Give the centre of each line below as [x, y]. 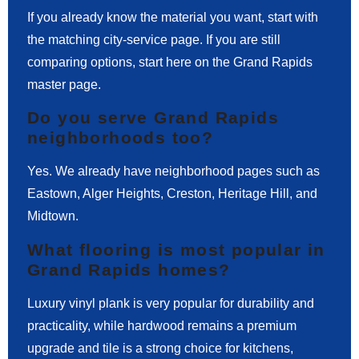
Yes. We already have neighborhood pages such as [173, 171]
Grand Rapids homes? [129, 269]
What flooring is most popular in [176, 249]
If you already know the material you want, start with [173, 17]
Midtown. [53, 216]
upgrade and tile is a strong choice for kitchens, [160, 348]
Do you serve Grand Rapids [153, 118]
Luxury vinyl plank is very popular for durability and [171, 303]
